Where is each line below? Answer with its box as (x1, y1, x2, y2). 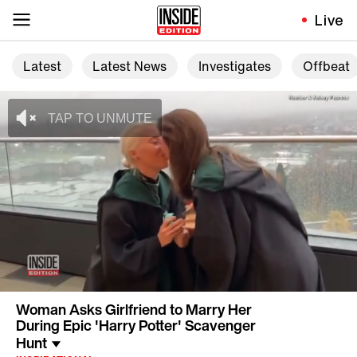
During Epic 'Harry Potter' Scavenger (16, 315, 256, 336)
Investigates (198, 57, 271, 76)
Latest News (92, 57, 167, 76)
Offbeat (302, 57, 350, 76)
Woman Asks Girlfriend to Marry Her (16, 299, 252, 320)
